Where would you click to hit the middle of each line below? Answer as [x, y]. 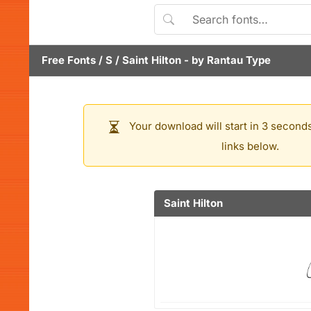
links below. [250, 146]
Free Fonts [69, 60]
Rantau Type [239, 60]
